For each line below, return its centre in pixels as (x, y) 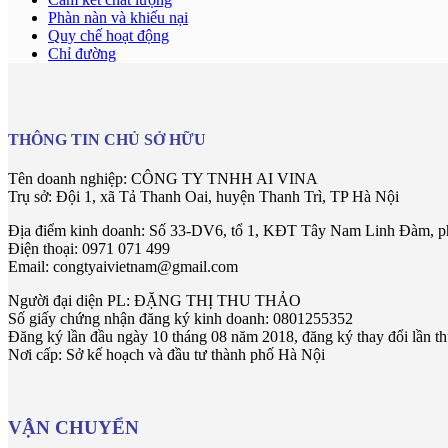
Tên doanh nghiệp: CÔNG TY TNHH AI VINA (163, 178)
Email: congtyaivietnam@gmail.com (123, 266)
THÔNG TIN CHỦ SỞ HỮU (107, 139)
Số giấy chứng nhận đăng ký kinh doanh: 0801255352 (180, 318)
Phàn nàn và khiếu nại (118, 18)
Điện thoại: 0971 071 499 (89, 248)
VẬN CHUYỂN (73, 427)
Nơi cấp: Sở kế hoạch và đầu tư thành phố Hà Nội (166, 354)
